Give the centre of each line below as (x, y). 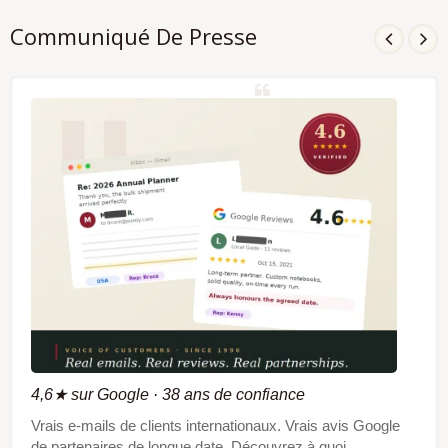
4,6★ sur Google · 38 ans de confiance (168, 394)
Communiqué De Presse (133, 36)
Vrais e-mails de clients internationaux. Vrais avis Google (215, 425)
